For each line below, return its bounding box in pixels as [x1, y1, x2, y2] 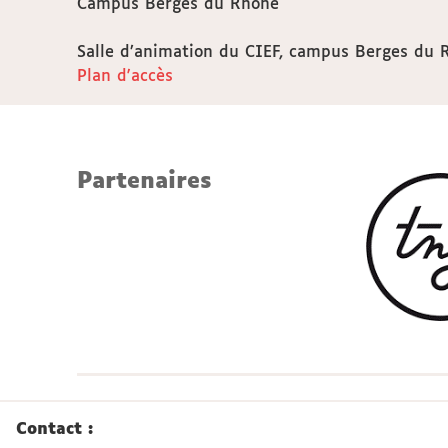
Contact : [16, 420, 93, 438]
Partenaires [77, 171, 212, 193]
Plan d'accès [77, 68, 173, 85]
